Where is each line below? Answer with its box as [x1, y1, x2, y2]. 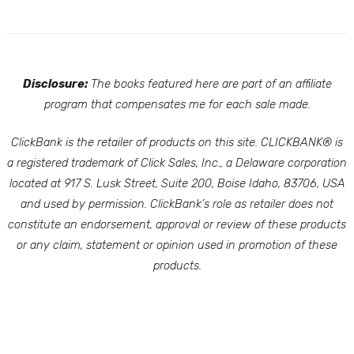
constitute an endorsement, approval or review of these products [8, 217, 346, 232]
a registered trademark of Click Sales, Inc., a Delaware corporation [7, 156, 347, 171]
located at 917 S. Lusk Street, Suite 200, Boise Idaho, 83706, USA [9, 176, 345, 191]
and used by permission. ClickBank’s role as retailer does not [21, 197, 333, 212]
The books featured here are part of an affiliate [87, 77, 332, 92]
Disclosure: [22, 77, 88, 92]
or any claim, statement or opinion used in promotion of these [17, 238, 337, 253]
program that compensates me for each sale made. [43, 97, 311, 112]
